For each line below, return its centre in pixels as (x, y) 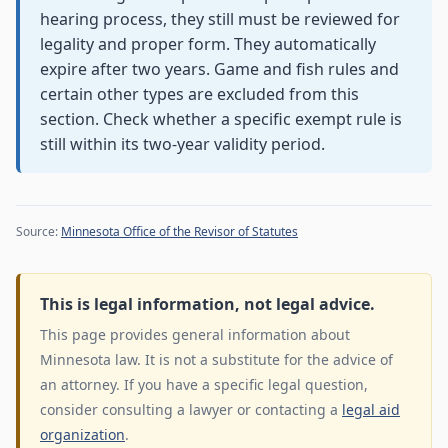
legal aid (371, 410)
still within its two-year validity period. (182, 144)
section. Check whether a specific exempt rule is (221, 119)
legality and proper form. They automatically (208, 44)
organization (82, 435)
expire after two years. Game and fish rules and (219, 69)
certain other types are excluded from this (199, 94)
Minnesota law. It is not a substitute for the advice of (216, 360)
